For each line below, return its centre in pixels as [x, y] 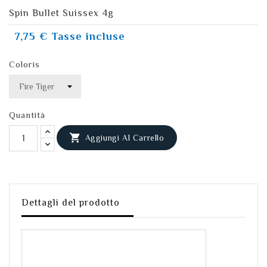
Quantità [27, 115]
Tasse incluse [89, 37]
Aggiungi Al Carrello [125, 138]
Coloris [24, 64]
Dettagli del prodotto [71, 203]
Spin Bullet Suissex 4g [61, 13]
